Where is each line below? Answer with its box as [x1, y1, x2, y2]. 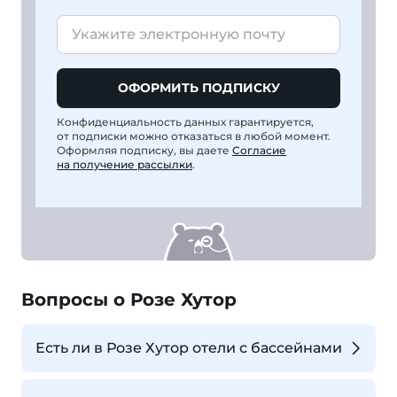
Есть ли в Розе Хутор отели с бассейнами [35, 339, 342, 356]
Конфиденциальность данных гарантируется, [57, 114, 314, 128]
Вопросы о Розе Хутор [21, 288, 237, 310]
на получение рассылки [57, 157, 192, 171]
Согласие [232, 143, 286, 157]
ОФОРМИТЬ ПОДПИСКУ [117, 79, 280, 96]
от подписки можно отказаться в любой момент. [57, 128, 331, 143]
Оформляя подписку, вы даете [57, 143, 232, 157]
